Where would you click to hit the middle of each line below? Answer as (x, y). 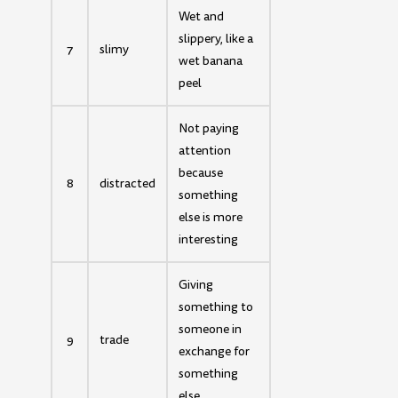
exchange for (215, 351)
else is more (211, 217)
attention (205, 150)
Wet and (202, 16)
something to (216, 306)
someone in (211, 329)
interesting (209, 239)
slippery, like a (216, 38)
